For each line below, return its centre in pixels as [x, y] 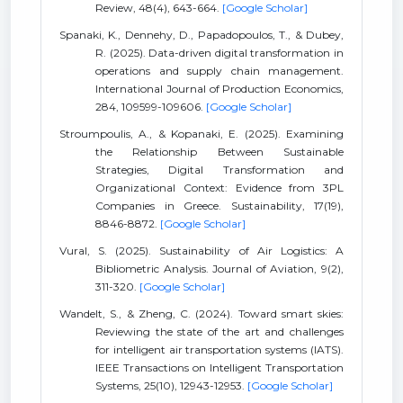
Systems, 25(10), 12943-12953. [171, 385]
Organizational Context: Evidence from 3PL [219, 188]
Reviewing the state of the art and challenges [219, 331]
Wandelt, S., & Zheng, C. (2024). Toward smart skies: [201, 313]
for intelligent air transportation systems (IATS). [219, 349]
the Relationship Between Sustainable [219, 152]
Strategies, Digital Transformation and [219, 170]
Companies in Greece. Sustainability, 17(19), [219, 206]
